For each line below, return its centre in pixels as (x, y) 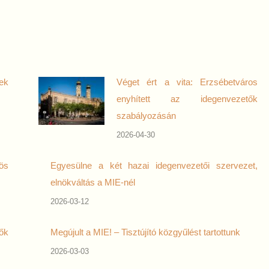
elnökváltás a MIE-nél (93, 182)
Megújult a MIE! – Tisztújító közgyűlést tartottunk (145, 232)
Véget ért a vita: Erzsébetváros (187, 82)
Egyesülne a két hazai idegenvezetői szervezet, (154, 165)
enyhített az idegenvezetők (187, 99)
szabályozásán (146, 116)
